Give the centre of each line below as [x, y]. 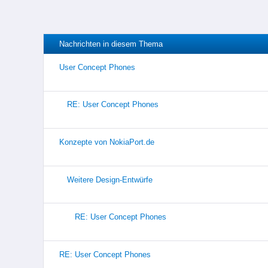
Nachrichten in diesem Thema [111, 44]
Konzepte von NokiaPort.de [106, 142]
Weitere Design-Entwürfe [109, 179]
